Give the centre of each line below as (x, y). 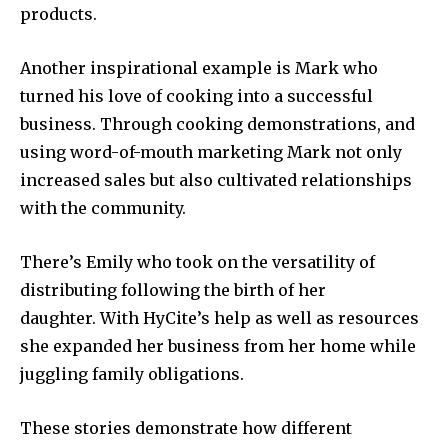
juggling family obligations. (132, 374)
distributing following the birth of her (173, 290)
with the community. (103, 208)
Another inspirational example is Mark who (199, 68)
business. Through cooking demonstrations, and (217, 124)
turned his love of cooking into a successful (196, 96)
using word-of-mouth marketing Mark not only (211, 152)
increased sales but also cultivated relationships (216, 180)
